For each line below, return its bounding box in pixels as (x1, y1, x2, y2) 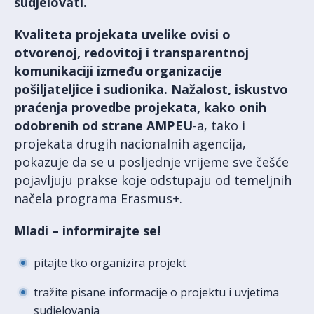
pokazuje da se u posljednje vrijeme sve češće (14, 153, 289, 171)
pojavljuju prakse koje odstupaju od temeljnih (14, 172, 292, 189)
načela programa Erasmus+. (14, 190, 182, 207)
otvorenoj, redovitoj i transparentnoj (14, 44, 249, 62)
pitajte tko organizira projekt (34, 255, 186, 271)
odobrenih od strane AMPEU (14, 117, 193, 135)
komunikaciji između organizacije (14, 62, 222, 80)
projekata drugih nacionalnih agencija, (14, 135, 246, 153)
